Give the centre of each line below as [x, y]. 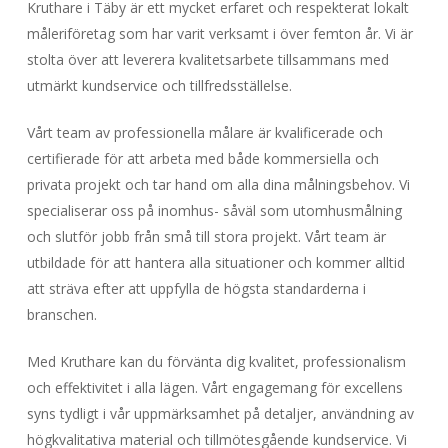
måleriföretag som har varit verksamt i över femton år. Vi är [219, 33]
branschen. [61, 314]
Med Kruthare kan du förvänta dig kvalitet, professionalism [216, 361]
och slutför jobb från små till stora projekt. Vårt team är [206, 236]
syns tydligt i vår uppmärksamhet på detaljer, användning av [220, 413]
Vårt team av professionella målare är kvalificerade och [204, 132]
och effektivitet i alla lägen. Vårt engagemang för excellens [214, 387]
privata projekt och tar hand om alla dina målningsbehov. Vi [218, 184]
